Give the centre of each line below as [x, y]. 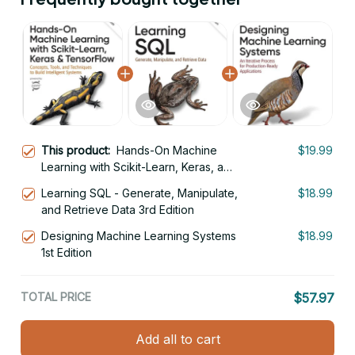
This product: [79, 151]
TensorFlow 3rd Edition [101, 184]
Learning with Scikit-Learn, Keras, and [139, 167]
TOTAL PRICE [56, 297]
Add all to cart [177, 339]
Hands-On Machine [167, 151]
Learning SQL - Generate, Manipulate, [139, 193]
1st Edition [67, 253]
